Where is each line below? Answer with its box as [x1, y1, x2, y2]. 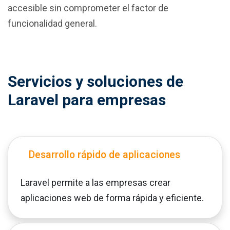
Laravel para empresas [8, 91, 166, 109]
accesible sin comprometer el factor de [8, 3, 168, 14]
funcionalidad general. [8, 18, 97, 29]
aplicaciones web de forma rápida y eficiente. [21, 193, 204, 204]
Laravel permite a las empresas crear [21, 177, 170, 188]
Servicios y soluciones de [8, 72, 183, 91]
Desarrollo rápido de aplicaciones [29, 149, 180, 161]
